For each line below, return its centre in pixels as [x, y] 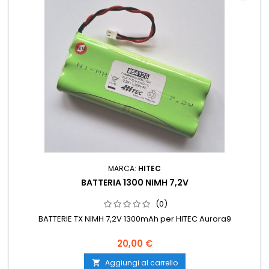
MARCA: [123, 169]
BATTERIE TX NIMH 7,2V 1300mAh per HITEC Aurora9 [134, 219]
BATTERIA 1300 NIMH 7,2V [134, 183]
